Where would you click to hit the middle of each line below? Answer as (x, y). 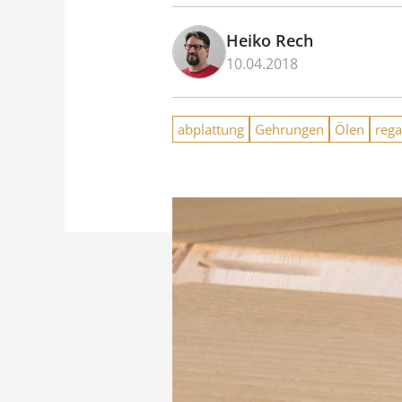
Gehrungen (289, 129)
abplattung (211, 129)
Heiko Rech (270, 40)
